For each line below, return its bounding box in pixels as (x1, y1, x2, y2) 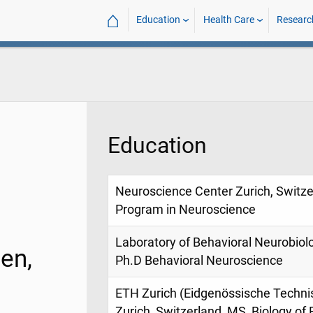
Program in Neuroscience (115, 203, 256, 217)
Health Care (203, 14, 254, 26)
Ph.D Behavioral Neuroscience (115, 254, 283, 268)
